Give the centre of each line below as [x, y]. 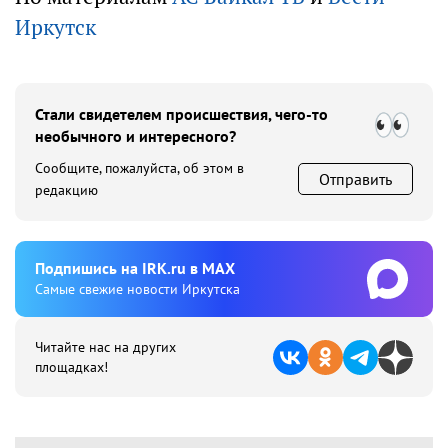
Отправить [355, 179]
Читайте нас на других [105, 347]
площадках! [71, 367]
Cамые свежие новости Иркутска [137, 289]
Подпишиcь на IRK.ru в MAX [135, 268]
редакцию [66, 190]
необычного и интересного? [135, 136]
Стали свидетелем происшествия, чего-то [181, 114]
